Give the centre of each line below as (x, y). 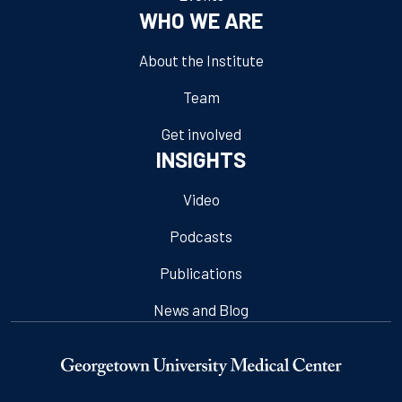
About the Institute (201, 60)
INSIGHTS (201, 159)
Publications (201, 272)
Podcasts (201, 236)
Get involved (201, 133)
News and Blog (201, 309)
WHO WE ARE (201, 20)
